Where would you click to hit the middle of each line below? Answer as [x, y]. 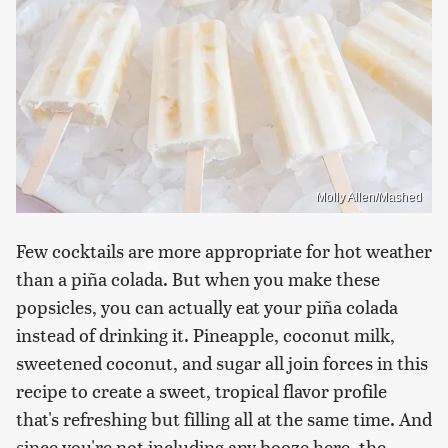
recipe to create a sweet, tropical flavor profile [201, 391]
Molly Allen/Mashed [369, 197]
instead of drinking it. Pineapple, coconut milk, [205, 335]
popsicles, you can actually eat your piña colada [207, 307]
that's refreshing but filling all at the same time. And [224, 419]
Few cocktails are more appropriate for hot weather [224, 251]
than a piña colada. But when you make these [198, 279]
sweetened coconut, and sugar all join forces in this [222, 363]
